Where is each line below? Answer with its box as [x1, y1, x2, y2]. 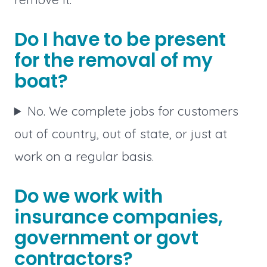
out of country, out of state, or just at [14, 125, 227, 141]
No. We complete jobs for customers [27, 103, 239, 119]
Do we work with [14, 183, 163, 209]
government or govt [14, 225, 198, 251]
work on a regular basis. [14, 148, 154, 164]
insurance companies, [14, 204, 223, 230]
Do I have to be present [14, 26, 226, 53]
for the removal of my [14, 47, 213, 74]
